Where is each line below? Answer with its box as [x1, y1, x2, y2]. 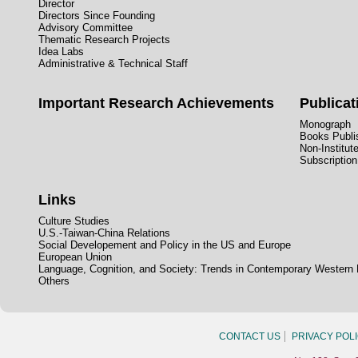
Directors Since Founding [38, 10, 155, 22]
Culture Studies [38, 215, 109, 228]
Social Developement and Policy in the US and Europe [38, 239, 291, 252]
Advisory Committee [38, 22, 133, 34]
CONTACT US [219, 331, 280, 343]
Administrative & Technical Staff [38, 58, 188, 70]
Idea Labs [38, 46, 84, 58]
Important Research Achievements [38, 95, 274, 112]
